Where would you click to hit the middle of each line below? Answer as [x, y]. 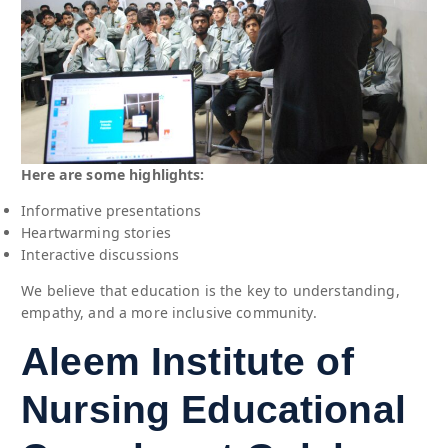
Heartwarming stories [96, 232]
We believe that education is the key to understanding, [210, 291]
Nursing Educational [213, 410]
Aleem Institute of [187, 362]
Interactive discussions [100, 254]
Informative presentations [111, 210]
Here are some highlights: [113, 174]
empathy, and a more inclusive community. [169, 313]
